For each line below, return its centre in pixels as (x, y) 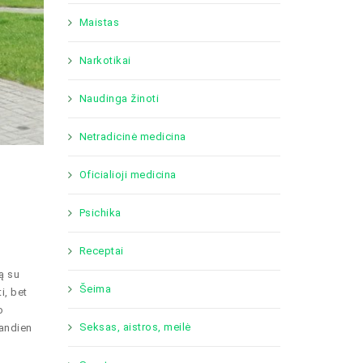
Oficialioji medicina (128, 175)
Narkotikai (105, 60)
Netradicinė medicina (132, 137)
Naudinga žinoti (119, 98)
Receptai (101, 251)
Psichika (100, 213)
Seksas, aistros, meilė (135, 327)
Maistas (99, 22)
